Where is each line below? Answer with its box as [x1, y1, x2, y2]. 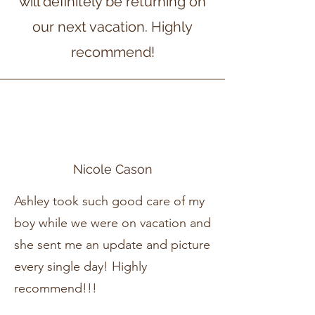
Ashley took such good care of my [14, 193, 205, 209]
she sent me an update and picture [14, 237, 210, 252]
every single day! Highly [14, 259, 147, 274]
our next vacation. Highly [32, 18, 193, 35]
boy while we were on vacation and [14, 215, 211, 231]
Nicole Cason [72, 162, 153, 176]
